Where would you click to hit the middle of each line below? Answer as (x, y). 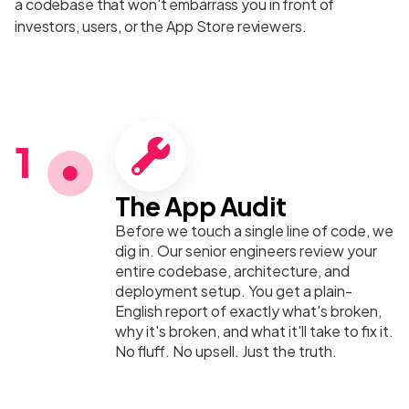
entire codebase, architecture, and (232, 271)
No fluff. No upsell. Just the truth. (226, 351)
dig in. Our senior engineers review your (246, 251)
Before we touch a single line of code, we (254, 231)
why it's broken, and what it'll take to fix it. (254, 331)
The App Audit (201, 206)
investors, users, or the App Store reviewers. (161, 26)
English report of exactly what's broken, (248, 311)
